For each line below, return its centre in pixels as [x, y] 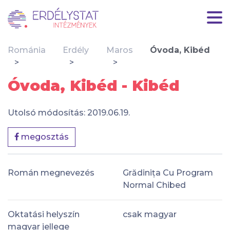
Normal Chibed [154, 185]
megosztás [44, 137]
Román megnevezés [51, 172]
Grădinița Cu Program [168, 172]
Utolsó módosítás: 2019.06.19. [69, 113]
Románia [27, 50]
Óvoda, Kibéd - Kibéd [93, 85]
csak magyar [150, 214]
